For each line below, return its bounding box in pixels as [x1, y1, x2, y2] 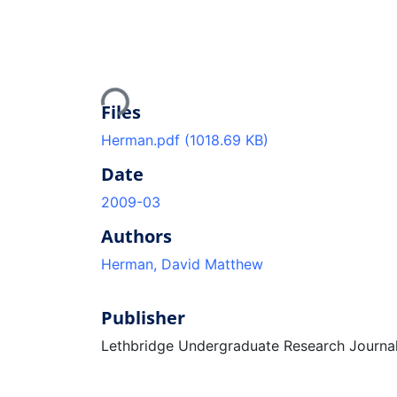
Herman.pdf [101, 130, 184, 149]
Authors [101, 223, 172, 248]
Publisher [101, 305, 185, 330]
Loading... [100, 65, 166, 114]
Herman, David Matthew [101, 254, 263, 273]
